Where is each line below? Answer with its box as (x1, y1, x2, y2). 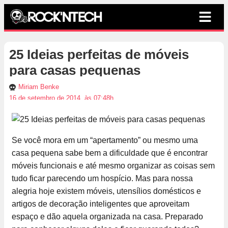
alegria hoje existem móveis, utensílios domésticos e (12, 187, 201, 196)
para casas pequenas (9, 63, 140, 78)
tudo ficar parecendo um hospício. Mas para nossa (12, 174, 193, 183)
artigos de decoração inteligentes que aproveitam (12, 199, 189, 209)
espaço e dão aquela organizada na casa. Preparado (12, 212, 203, 221)
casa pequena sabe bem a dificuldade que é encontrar (12, 149, 208, 158)
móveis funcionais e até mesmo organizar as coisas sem (12, 161, 215, 170)
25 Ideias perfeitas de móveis (9, 47, 189, 63)
